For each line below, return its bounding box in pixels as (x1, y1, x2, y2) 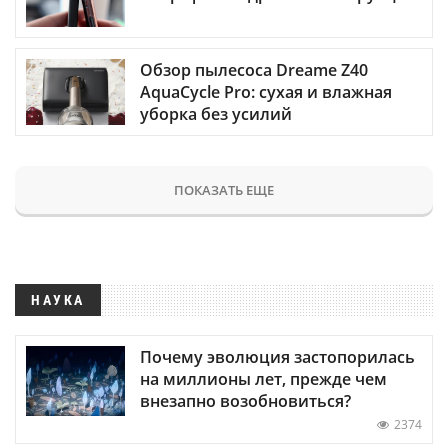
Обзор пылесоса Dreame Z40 (140, 58, 368, 81)
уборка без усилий (140, 102, 292, 125)
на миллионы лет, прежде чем (140, 367, 387, 390)
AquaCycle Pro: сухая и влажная (140, 80, 392, 103)
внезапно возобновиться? (140, 389, 351, 412)
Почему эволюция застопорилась (140, 345, 415, 368)
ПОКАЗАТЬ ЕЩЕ (174, 180, 274, 199)
